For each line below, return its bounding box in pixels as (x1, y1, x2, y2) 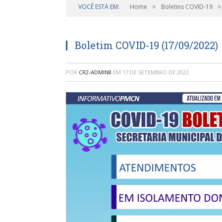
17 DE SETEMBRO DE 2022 (122, 68, 189, 76)
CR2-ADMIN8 (79, 68, 111, 76)
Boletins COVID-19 (161, 2, 213, 11)
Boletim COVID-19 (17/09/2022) (75, 39, 218, 52)
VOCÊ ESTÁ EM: (78, 2, 119, 11)
